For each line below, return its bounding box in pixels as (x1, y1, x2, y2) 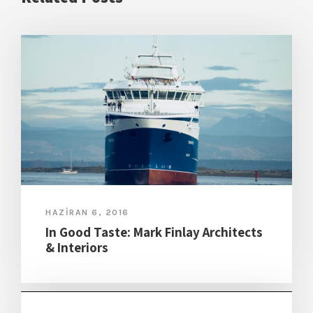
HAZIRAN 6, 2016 (45, 208, 129, 218)
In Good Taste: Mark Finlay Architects (45, 224, 263, 241)
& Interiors (45, 239, 108, 256)
